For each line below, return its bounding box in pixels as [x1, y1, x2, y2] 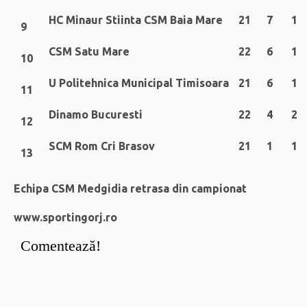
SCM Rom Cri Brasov [49, 140, 155, 152]
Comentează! [21, 237, 101, 254]
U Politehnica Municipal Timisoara [49, 77, 229, 89]
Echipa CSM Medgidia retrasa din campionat [14, 182, 247, 195]
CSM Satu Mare [49, 45, 130, 58]
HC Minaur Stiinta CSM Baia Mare [49, 14, 223, 26]
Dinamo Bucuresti [49, 108, 143, 121]
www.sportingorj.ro [14, 211, 117, 223]
